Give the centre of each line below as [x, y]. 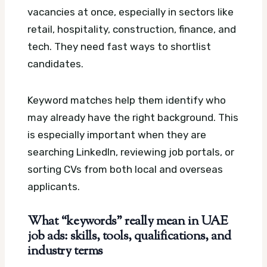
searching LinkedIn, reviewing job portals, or [131, 152]
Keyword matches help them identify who [127, 100]
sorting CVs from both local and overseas [125, 170]
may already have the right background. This [133, 118]
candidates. [55, 64]
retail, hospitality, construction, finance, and [132, 30]
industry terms [65, 252]
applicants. [54, 187]
